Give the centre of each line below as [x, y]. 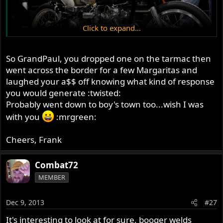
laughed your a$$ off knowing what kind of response [111, 81]
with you [24, 116]
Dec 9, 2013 [25, 203]
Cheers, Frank [34, 139]
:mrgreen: [76, 116]
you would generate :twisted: [64, 93]
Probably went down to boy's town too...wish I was [105, 104]
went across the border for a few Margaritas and [102, 70]
